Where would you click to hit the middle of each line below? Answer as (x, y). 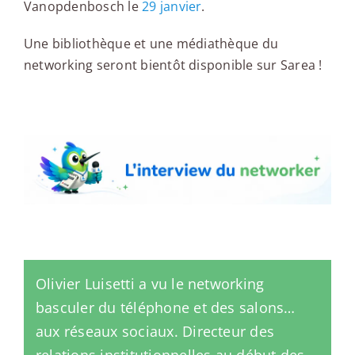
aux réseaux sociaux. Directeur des (155, 331)
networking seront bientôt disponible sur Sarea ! (173, 65)
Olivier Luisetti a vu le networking (150, 283)
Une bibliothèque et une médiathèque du (151, 44)
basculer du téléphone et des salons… (165, 307)
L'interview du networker (141, 103)
